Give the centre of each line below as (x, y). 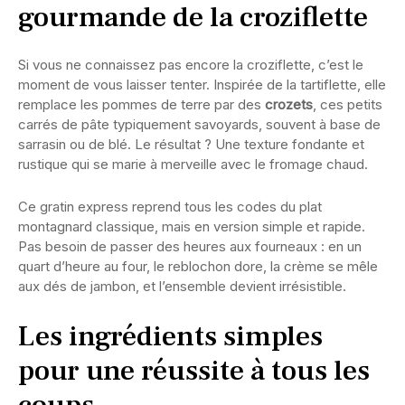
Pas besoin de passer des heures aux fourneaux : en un (190, 247)
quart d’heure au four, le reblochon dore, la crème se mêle (198, 267)
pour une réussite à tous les (194, 371)
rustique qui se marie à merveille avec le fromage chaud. (193, 165)
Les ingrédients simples (170, 337)
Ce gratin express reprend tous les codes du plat (170, 207)
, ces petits (348, 105)
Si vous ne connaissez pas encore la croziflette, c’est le (191, 65)
